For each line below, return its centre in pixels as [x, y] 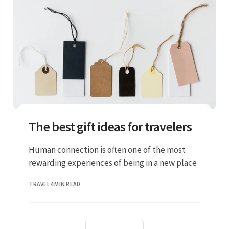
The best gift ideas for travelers [110, 126]
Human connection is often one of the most [107, 150]
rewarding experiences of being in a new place [113, 162]
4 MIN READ [65, 184]
